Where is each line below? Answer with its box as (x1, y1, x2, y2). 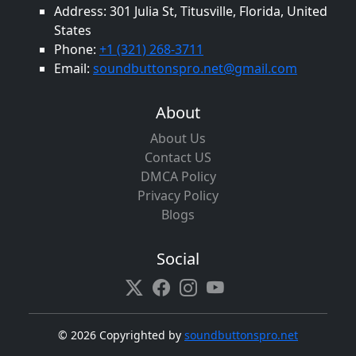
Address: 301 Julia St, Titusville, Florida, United (54, 2, 327, 21)
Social (157, 248, 199, 270)
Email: (54, 60, 93, 78)
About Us (150, 130, 206, 148)
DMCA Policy (140, 168, 216, 186)
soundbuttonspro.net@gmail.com (93, 60, 297, 78)
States (54, 21, 91, 40)
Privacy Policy (137, 187, 219, 205)
